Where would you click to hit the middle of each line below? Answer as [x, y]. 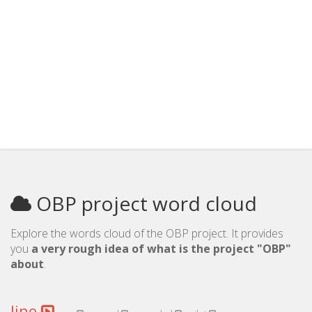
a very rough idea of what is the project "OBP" [161, 249]
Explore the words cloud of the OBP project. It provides [147, 233]
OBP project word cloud [144, 203]
